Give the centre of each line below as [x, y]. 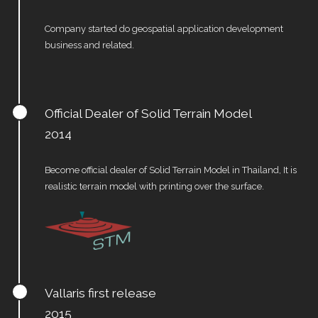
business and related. [89, 45]
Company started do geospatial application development [164, 28]
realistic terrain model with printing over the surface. [154, 186]
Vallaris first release [100, 294]
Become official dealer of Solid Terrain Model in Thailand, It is [170, 170]
